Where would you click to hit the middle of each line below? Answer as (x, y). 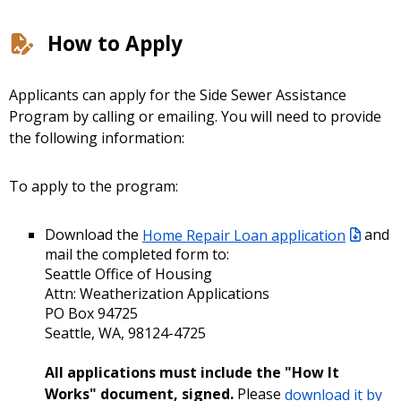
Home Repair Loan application (244, 235)
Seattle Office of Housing (132, 274)
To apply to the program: (94, 187)
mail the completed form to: (137, 255)
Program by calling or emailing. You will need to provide (195, 117)
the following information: (97, 138)
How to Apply (115, 44)
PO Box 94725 (93, 314)
